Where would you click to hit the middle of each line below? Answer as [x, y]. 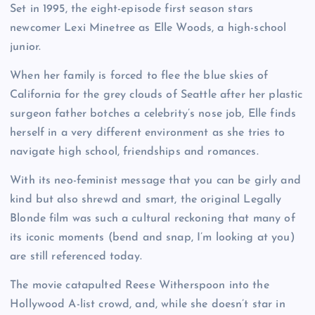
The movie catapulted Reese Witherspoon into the [140, 286]
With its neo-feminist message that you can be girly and [155, 180]
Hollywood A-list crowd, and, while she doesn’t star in [148, 305]
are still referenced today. [76, 256]
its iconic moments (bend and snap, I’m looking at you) [153, 237]
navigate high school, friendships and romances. [134, 152]
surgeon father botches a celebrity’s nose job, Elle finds [153, 114]
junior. [26, 47]
